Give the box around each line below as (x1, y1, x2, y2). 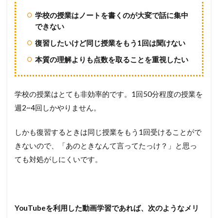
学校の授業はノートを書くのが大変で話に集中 (35, 10, 188, 19)
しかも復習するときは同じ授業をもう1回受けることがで (15, 127, 201, 136)
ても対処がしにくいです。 (15, 154, 102, 163)
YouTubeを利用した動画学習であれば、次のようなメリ (15, 203, 199, 212)
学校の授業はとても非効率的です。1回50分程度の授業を (15, 89, 203, 98)
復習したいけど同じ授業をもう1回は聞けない (35, 38, 185, 47)
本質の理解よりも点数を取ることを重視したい (35, 54, 188, 64)
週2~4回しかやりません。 (15, 103, 101, 112)
